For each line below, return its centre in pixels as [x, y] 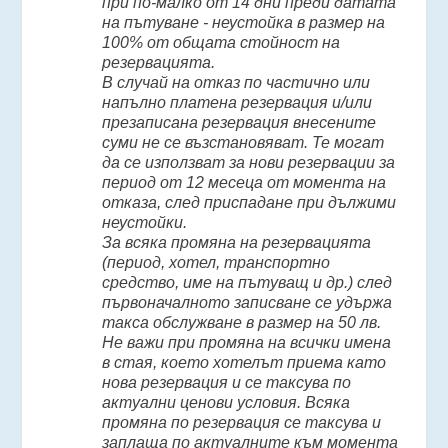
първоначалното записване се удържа [247, 303]
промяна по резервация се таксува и [242, 423]
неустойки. [145, 223]
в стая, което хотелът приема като [244, 363]
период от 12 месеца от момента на [244, 183]
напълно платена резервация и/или [237, 103]
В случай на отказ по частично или [236, 83]
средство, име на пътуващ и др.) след [247, 283]
